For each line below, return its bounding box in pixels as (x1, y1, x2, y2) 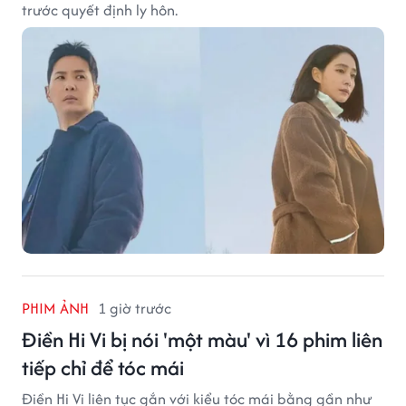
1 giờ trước (98, 297, 171, 320)
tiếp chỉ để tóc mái (22, 353, 184, 383)
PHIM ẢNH (22, 297, 89, 320)
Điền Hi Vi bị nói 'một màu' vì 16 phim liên (22, 324, 382, 355)
